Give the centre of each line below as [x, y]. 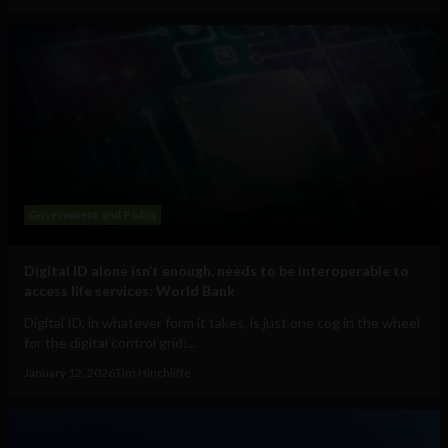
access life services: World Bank [129, 291]
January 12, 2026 [69, 373]
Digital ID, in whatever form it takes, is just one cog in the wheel [222, 323]
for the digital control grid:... [110, 343]
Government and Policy [92, 215]
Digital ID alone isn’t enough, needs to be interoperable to [216, 271]
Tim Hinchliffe [153, 373]
